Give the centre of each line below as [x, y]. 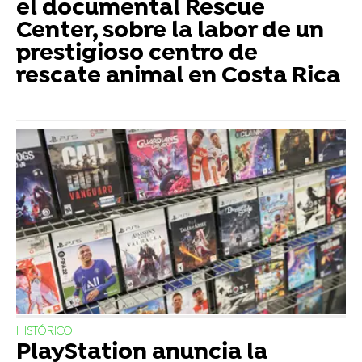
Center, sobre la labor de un [170, 32]
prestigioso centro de [137, 55]
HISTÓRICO [44, 332]
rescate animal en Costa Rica [178, 77]
